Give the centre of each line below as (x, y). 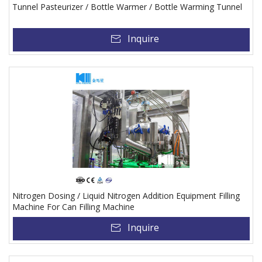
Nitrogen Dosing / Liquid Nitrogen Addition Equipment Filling (126, 196)
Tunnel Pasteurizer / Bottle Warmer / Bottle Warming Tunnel (127, 7)
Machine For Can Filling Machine (73, 207)
